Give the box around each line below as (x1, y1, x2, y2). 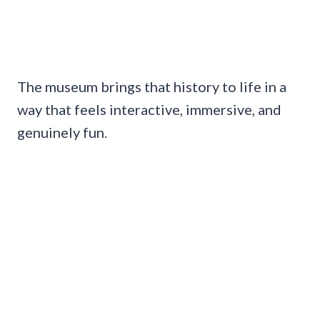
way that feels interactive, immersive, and (17, 100, 281, 118)
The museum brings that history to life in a (17, 77, 286, 95)
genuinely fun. (17, 123, 107, 141)
